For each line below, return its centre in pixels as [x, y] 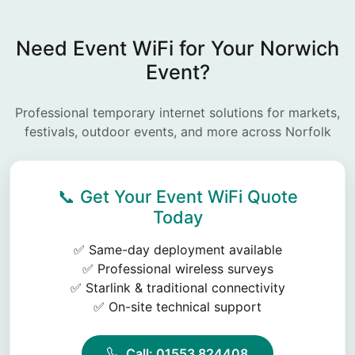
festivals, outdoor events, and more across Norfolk [177, 132]
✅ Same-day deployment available [177, 250]
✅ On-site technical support [177, 307]
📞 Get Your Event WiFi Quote [177, 197]
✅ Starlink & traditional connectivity [177, 288]
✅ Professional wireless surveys [177, 269]
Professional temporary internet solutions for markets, [177, 113]
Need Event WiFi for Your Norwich [177, 48]
